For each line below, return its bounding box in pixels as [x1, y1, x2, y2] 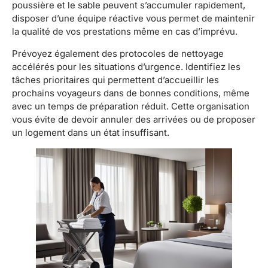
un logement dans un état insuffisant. [12, 126, 169, 138]
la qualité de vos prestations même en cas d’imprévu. [12, 26, 237, 38]
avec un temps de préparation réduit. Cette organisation [12, 100, 249, 112]
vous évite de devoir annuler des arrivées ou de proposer [12, 113, 255, 125]
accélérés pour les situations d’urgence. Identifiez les [12, 60, 240, 72]
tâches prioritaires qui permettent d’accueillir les [12, 74, 219, 86]
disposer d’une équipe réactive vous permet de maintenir [12, 13, 255, 25]
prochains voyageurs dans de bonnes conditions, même [12, 87, 249, 99]
